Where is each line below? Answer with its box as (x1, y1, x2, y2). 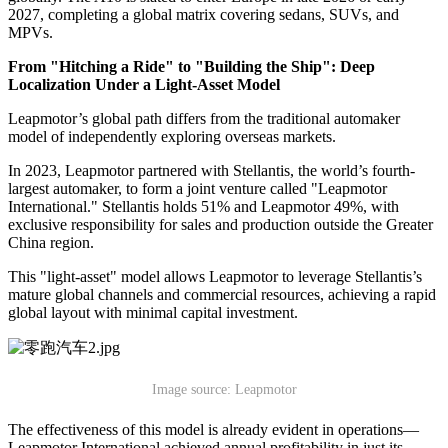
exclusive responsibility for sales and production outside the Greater (8, 215, 433, 233)
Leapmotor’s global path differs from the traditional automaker (8, 109, 400, 127)
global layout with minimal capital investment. (8, 303, 298, 321)
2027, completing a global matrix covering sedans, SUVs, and (8, 5, 399, 23)
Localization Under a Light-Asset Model (8, 75, 280, 93)
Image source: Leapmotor (151, 381, 297, 397)
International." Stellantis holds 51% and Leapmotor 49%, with (8, 197, 399, 215)
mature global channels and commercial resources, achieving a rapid (8, 285, 436, 303)
